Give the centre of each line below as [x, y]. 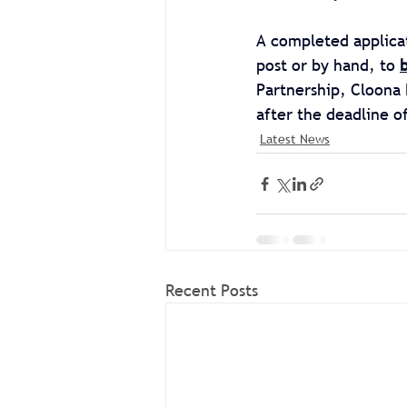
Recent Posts [212, 291]
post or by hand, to [328, 65]
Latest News [295, 139]
